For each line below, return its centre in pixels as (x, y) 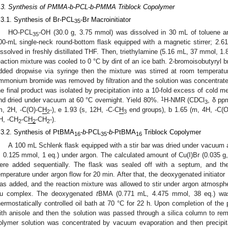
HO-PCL (21, 33)
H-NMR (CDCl (184, 100)
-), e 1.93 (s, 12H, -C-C (84, 110)
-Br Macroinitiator (106, 19)
